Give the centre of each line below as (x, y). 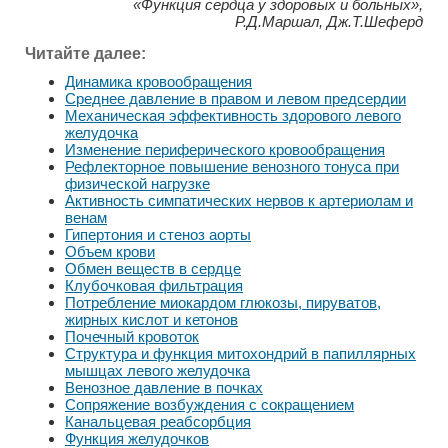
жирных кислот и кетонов (151, 320)
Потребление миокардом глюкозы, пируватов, (223, 303)
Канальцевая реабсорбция (158, 422)
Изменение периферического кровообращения (225, 150)
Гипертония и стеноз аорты (158, 235)
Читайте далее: (85, 54)
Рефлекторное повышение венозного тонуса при (232, 167)
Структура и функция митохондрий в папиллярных (240, 354)
